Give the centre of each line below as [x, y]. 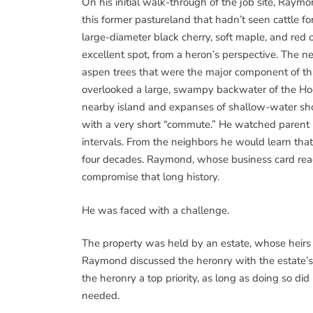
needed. [101, 296]
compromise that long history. [151, 177]
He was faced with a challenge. [155, 210]
